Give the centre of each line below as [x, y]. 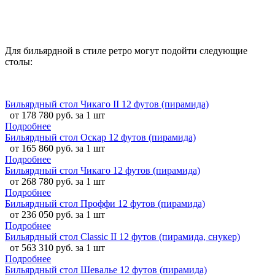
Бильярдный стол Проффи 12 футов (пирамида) [105, 204]
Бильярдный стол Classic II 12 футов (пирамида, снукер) [122, 237]
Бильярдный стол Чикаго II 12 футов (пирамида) [107, 104]
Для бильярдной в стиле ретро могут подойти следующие [126, 51]
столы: [19, 62]
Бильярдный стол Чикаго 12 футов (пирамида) [103, 171]
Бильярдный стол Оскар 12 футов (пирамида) [100, 137]
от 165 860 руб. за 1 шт [57, 149]
